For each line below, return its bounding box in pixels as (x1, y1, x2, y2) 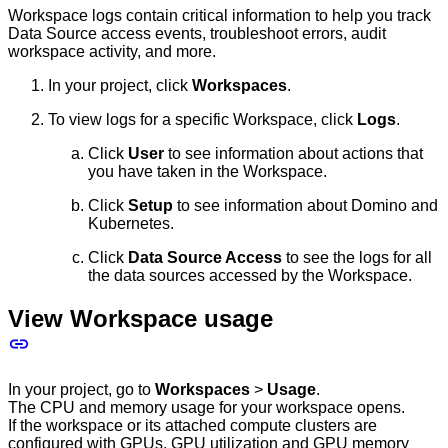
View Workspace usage (8, 305, 273, 332)
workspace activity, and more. (8, 43, 216, 61)
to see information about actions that (164, 145, 423, 163)
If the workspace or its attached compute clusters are (8, 416, 377, 434)
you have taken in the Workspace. (88, 163, 327, 181)
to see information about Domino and (173, 197, 438, 215)
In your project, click (48, 77, 192, 95)
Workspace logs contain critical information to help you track (8, 7, 431, 25)
